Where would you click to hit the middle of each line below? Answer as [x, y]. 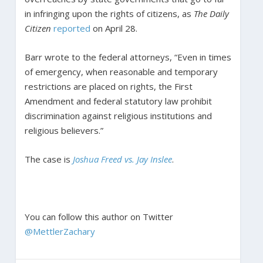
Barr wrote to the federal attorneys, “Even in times [128, 57]
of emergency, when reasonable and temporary [121, 71]
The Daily [211, 13]
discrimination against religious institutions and [118, 115]
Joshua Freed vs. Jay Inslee [122, 159]
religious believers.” [64, 130]
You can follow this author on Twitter [99, 216]
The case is [48, 159]
